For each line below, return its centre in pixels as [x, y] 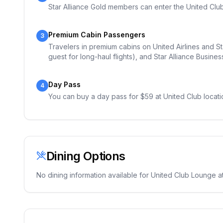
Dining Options [86, 156]
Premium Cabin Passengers [97, 35]
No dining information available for [94, 175]
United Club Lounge [183, 175]
